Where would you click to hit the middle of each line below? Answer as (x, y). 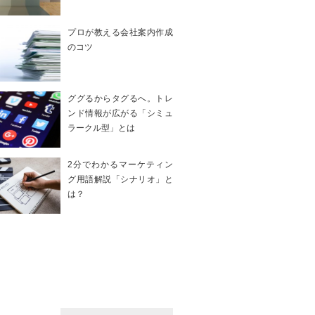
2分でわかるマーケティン (120, 165)
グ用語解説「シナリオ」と (120, 179)
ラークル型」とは (101, 128)
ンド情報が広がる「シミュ (120, 113)
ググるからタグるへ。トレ (120, 98)
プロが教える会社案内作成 (120, 32)
